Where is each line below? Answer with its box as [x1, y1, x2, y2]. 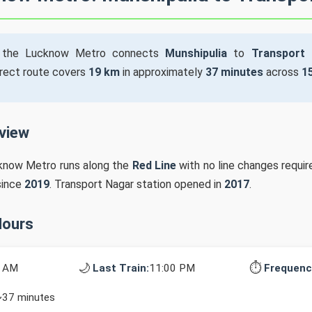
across [263, 65, 302, 79]
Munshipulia [165, 47, 228, 60]
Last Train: [93, 261, 149, 274]
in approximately [120, 65, 205, 79]
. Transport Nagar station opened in [49, 178, 224, 191]
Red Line [132, 159, 176, 172]
